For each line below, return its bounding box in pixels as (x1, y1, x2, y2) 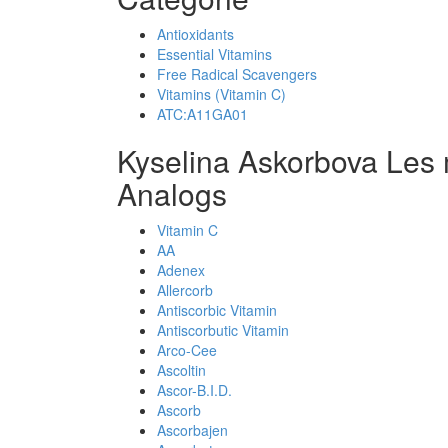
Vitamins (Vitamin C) (157, 84, 286, 104)
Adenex (157, 260, 205, 280)
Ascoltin (157, 360, 206, 380)
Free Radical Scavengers (157, 64, 317, 84)
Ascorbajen (157, 420, 228, 440)
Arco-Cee (157, 340, 217, 360)
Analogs (117, 172, 227, 215)
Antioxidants (157, 24, 234, 44)
